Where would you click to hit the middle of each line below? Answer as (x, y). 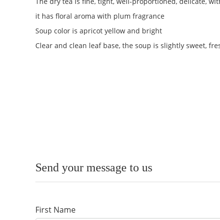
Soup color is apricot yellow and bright (99, 31)
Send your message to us (94, 167)
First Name (55, 210)
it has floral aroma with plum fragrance (100, 16)
